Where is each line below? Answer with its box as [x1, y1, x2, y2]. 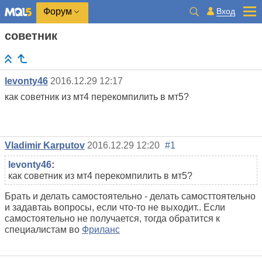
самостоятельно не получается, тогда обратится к [5, 213, 220, 224]
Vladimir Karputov [5, 140, 85, 151]
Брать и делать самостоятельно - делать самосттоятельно [5, 191, 256, 202]
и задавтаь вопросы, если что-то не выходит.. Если [5, 202, 225, 213]
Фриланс [82, 225, 120, 235]
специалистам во [5, 225, 82, 235]
